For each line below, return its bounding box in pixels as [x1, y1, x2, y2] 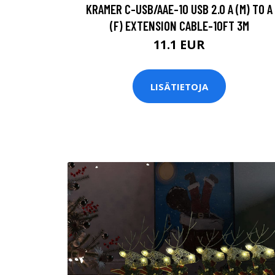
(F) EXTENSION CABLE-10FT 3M [109, 18, 249, 34]
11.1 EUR [153, 36, 205, 53]
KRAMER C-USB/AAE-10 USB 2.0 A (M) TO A [86, 1, 273, 17]
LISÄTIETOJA [150, 80, 208, 93]
